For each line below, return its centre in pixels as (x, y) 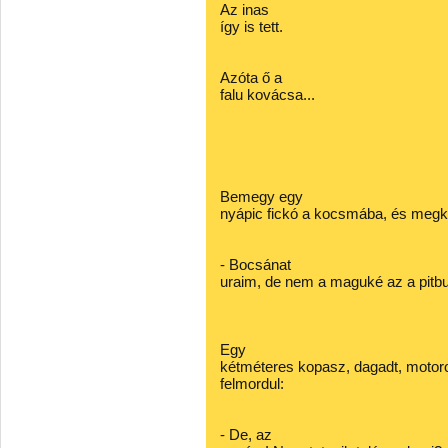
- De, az (246, 434)
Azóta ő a (251, 77)
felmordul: (252, 383)
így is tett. (251, 26)
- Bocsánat (255, 264)
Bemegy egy (261, 196)
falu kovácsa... (267, 94)
